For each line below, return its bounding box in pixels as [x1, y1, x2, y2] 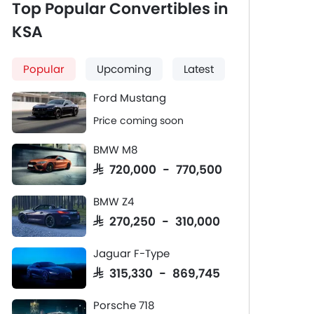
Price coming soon [93, 114, 184, 128]
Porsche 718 [93, 298, 154, 313]
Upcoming [97, 62, 151, 76]
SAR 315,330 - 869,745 [93, 266, 220, 278]
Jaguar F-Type [93, 246, 170, 261]
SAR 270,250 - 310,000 [93, 214, 220, 226]
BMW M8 [93, 142, 137, 157]
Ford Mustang [93, 90, 166, 105]
